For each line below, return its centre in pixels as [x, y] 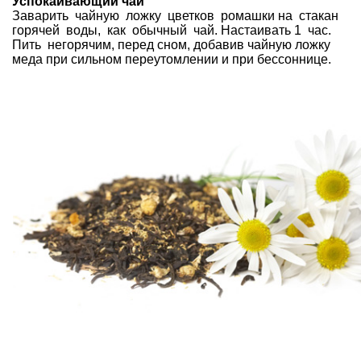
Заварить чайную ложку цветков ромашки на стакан [177, 16]
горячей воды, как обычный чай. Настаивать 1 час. [173, 31]
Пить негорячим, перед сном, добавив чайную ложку [171, 45]
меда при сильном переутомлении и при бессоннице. [172, 60]
